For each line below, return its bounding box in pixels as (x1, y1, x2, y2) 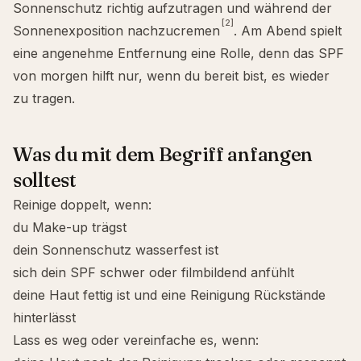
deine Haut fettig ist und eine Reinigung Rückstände (13, 287, 326, 303)
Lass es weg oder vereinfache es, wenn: (13, 332, 259, 348)
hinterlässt (13, 309, 76, 326)
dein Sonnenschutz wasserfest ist (13, 242, 218, 258)
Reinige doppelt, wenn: (13, 197, 151, 213)
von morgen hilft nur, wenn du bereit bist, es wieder (13, 68, 330, 84)
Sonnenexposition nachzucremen (13, 23, 220, 39)
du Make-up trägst (13, 219, 127, 235)
